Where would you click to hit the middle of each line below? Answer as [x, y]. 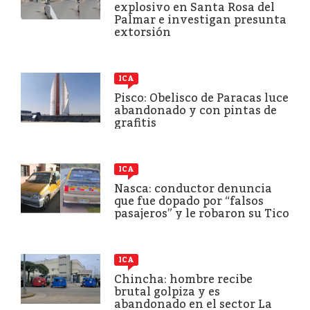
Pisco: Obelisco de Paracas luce [201, 98]
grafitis [135, 122]
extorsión [143, 32]
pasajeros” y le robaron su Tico [202, 213]
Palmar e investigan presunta [200, 19]
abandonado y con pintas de [195, 110]
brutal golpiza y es [167, 291]
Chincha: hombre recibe [183, 279]
